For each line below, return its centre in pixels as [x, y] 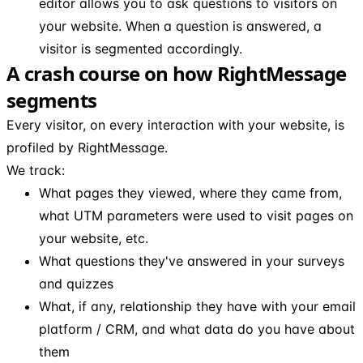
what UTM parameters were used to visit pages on [196, 215]
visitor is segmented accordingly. [141, 48]
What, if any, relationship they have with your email [197, 306]
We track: [36, 170]
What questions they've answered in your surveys [192, 261]
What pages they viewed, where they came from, [190, 192]
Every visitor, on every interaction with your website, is [175, 124]
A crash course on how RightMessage [177, 73]
